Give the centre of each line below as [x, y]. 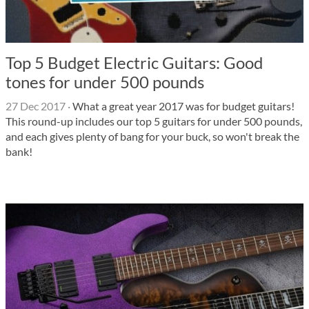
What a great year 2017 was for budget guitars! [182, 106]
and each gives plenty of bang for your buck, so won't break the [152, 136]
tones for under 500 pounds [105, 82]
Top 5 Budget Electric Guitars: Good [134, 62]
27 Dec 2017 [36, 106]
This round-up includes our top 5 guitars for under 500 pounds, [154, 121]
